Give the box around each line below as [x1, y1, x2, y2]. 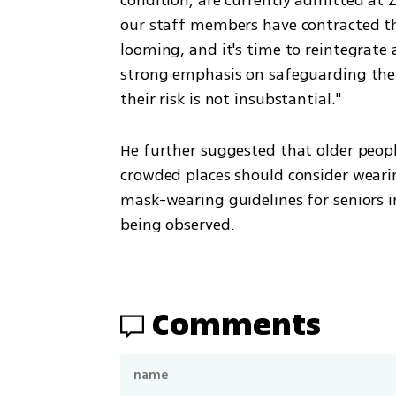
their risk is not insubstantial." [120, 87, 341, 110]
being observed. [120, 212, 235, 236]
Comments [152, 301, 322, 348]
